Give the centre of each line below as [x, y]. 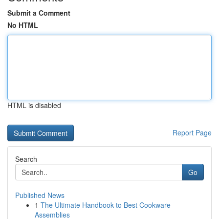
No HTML [23, 25]
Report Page [192, 132]
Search [26, 159]
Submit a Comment [39, 13]
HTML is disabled [34, 105]
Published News [40, 195]
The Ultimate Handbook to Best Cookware [106, 205]
